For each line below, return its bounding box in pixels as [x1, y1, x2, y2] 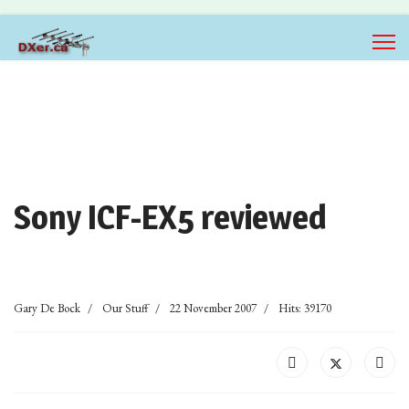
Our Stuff [102, 300, 148, 316]
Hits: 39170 [278, 300, 331, 316]
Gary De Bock [14, 300, 80, 316]
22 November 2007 [170, 300, 257, 316]
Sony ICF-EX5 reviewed [14, 197, 327, 237]
